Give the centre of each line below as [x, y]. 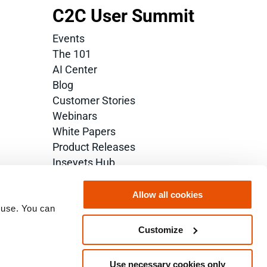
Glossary [73, 178]
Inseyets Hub [84, 163]
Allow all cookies [167, 195]
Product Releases [94, 147]
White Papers [84, 132]
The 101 [72, 54]
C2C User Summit [124, 16]
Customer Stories [94, 101]
